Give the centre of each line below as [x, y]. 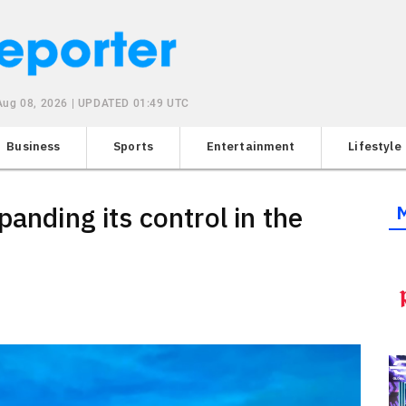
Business [34, 146]
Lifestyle [375, 146]
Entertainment [251, 146]
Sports [134, 146]
